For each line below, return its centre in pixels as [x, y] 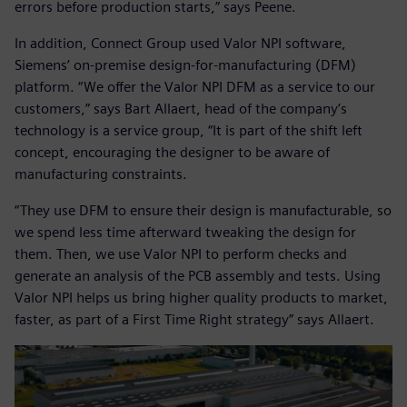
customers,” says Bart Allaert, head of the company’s [181, 109]
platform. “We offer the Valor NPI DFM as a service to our [195, 87]
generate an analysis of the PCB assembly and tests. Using [198, 276]
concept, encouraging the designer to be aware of [172, 153]
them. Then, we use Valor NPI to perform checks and [181, 254]
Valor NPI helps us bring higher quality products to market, [201, 298]
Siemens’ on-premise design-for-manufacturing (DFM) [185, 65]
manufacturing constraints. [101, 174]
